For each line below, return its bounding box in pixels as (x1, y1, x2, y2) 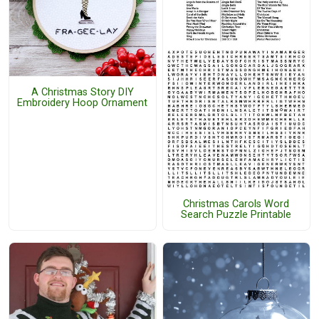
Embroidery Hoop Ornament (17, 96, 148, 109)
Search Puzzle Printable (181, 208, 292, 221)
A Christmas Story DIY (31, 85, 134, 98)
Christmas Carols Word (183, 197, 290, 210)
